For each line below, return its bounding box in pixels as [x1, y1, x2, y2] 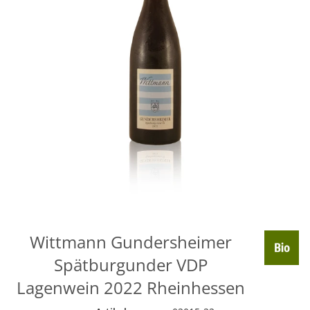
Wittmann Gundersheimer [30, 230, 232, 254]
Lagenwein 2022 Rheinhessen [17, 276, 245, 300]
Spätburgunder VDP [54, 253, 208, 277]
